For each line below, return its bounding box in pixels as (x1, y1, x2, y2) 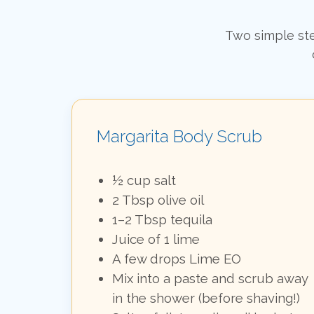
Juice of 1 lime (112, 231, 200, 247)
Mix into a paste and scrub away (112, 271, 308, 286)
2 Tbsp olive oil (112, 192, 204, 207)
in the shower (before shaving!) (112, 290, 300, 306)
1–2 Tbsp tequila (112, 212, 212, 227)
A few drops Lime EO (112, 251, 241, 266)
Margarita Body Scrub (97, 126, 262, 146)
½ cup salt (112, 172, 176, 188)
